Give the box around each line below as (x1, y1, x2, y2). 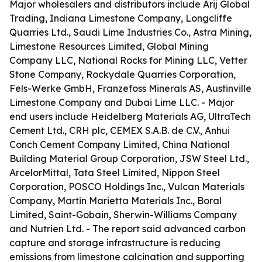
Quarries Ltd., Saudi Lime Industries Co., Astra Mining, (9, 26, 251, 38)
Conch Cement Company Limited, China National (9, 139, 230, 150)
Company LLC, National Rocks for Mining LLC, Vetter (9, 54, 247, 66)
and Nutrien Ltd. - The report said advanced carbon (9, 223, 246, 235)
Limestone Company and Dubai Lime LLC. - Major (9, 96, 234, 108)
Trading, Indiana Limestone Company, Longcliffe (9, 12, 232, 24)
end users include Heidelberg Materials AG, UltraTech (9, 111, 251, 122)
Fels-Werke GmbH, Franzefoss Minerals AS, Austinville (9, 82, 251, 94)
